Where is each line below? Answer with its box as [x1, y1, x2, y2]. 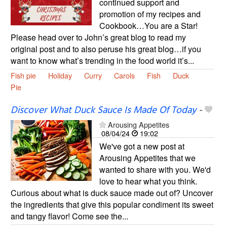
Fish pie [10, 69, 36, 81]
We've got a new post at [99, 140, 184, 152]
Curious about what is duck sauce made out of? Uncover [10, 186, 213, 199]
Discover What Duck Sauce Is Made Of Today [10, 102, 196, 118]
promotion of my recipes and [99, 8, 201, 20]
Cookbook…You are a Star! [99, 19, 198, 31]
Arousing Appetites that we [99, 152, 196, 164]
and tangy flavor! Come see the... [10, 210, 128, 222]
